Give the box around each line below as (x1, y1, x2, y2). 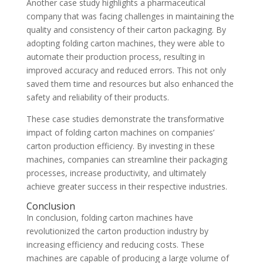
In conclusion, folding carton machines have (26, 211, 193, 223)
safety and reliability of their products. (26, 91, 169, 103)
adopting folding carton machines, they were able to (26, 37, 225, 49)
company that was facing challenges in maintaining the (26, 10, 234, 22)
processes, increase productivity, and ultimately (26, 167, 206, 178)
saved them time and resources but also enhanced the (26, 77, 234, 89)
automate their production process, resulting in (26, 50, 205, 62)
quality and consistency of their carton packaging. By (26, 23, 226, 35)
